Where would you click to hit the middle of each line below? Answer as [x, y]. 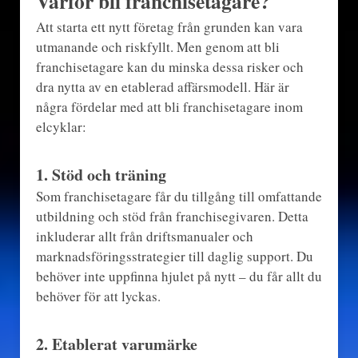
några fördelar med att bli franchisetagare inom [169, 106]
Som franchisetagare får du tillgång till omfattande [179, 196]
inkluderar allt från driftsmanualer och [144, 236]
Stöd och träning [109, 174]
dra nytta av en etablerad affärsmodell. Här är [162, 86]
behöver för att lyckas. [98, 296]
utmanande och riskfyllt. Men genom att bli [157, 46]
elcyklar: [61, 126]
